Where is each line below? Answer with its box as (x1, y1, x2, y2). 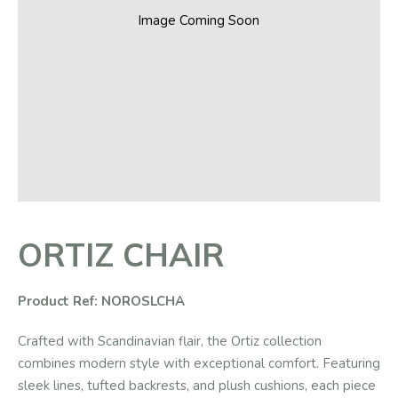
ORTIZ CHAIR (18, 235, 225, 275)
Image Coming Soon (138, 11, 260, 29)
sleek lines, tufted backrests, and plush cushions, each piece (18, 377, 376, 395)
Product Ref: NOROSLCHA (18, 292, 185, 311)
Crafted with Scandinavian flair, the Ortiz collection (18, 332, 322, 351)
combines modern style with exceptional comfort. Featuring (18, 354, 380, 373)
